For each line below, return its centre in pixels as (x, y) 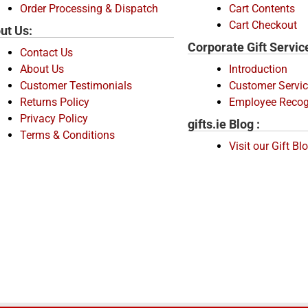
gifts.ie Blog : (224, 124)
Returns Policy (55, 102)
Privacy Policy (54, 119)
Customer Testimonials (76, 86)
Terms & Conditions (67, 135)
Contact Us (46, 53)
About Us (42, 69)
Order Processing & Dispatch (89, 9)
